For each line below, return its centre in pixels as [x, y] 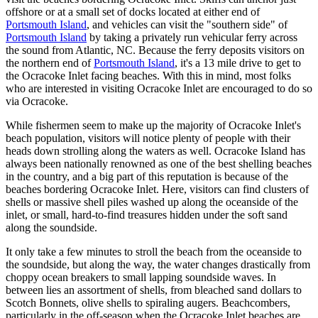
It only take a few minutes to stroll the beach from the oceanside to [154, 252]
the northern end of [50, 63]
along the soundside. [51, 228]
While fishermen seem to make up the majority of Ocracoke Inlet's [153, 126]
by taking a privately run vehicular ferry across [192, 38]
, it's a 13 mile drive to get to [238, 63]
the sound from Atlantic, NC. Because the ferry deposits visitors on [155, 50]
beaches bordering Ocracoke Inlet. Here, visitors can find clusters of [157, 190]
